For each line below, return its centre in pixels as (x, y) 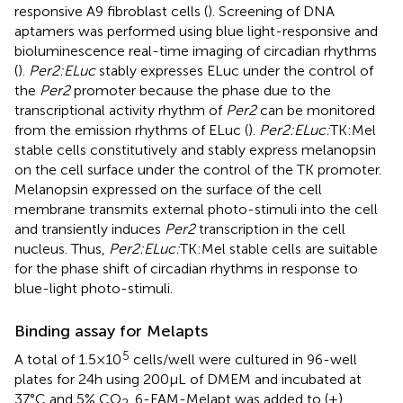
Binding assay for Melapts (111, 331)
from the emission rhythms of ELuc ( (131, 130)
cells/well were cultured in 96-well (243, 359)
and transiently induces (90, 228)
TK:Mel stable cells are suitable (279, 248)
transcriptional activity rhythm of (120, 110)
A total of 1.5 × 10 (68, 359)
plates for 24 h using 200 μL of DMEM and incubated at (188, 379)
